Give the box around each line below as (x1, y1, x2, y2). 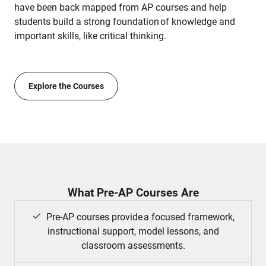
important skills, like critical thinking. (14, 30, 170, 42)
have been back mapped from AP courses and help (14, 2, 227, 14)
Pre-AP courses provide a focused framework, (46, 211, 235, 223)
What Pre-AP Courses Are (67, 186, 199, 200)
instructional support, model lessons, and (47, 226, 219, 237)
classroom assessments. (81, 240, 185, 252)
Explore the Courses (28, 81, 104, 91)
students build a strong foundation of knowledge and (14, 16, 235, 28)
